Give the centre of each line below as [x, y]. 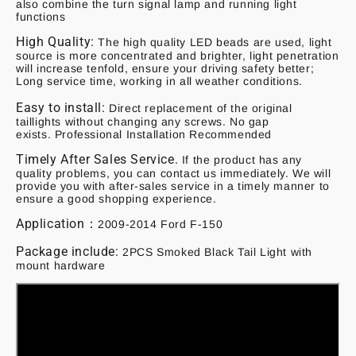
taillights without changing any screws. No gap [143, 122]
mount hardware [61, 266]
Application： [57, 224]
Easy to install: [63, 108]
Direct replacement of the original [201, 108]
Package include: [68, 252]
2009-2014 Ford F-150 [161, 224]
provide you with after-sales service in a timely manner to [173, 186]
